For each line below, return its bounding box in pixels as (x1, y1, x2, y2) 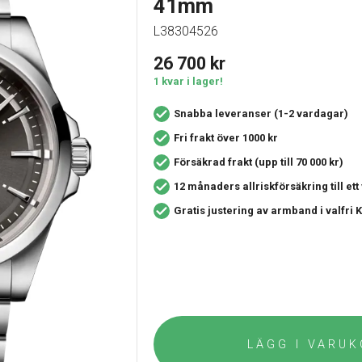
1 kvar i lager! (153, 75, 223, 88)
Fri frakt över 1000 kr (173, 132, 278, 145)
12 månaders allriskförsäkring (173, 180, 330, 193)
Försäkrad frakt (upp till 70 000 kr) (173, 156, 343, 169)
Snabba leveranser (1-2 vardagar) (173, 107, 348, 120)
